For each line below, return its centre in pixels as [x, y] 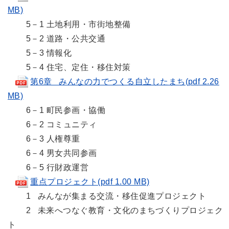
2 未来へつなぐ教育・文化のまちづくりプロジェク [116, 210]
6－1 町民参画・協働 [58, 110]
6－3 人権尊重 [45, 139]
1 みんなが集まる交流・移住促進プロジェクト [107, 196]
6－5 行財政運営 [48, 167]
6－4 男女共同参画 [54, 153]
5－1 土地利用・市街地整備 [71, 24]
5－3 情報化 [41, 53]
